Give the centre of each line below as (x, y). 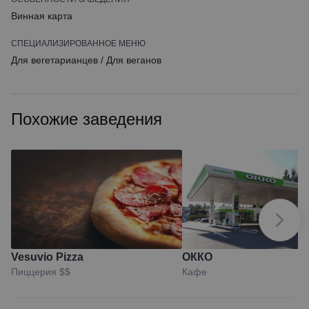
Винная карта (42, 16)
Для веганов (134, 60)
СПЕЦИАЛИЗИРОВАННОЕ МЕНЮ (78, 43)
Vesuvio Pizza (47, 257)
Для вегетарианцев (54, 60)
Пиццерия (35, 272)
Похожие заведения (87, 119)
